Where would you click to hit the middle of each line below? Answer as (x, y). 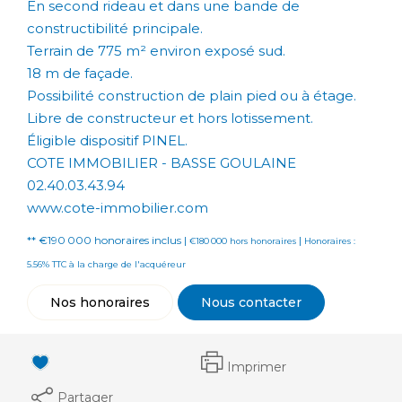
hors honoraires (263, 240)
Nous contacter (251, 302)
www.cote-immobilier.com (118, 207)
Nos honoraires (100, 302)
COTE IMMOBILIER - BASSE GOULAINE (162, 162)
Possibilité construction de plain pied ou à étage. (192, 95)
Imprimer (257, 367)
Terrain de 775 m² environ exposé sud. (156, 50)
